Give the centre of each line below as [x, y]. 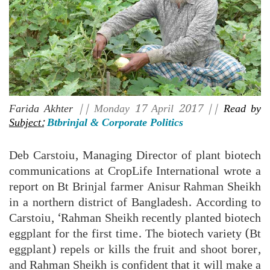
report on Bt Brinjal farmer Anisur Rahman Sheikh [135, 187]
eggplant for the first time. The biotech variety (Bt [135, 234]
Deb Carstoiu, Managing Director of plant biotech [135, 155]
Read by [243, 108]
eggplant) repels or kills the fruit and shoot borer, [135, 249]
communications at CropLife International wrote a [135, 171]
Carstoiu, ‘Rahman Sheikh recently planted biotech [135, 218]
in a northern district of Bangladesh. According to [135, 202]
